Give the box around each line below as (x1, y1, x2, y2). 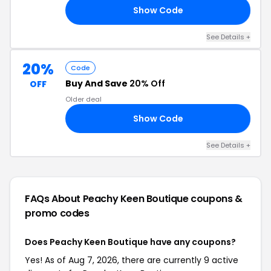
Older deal (65, 94, 102, 104)
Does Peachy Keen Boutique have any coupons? (25, 236, 236, 248)
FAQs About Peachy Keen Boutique (25, 192, 191, 206)
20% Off (129, 77, 165, 90)
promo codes (25, 206, 90, 220)
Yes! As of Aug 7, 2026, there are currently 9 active (25, 254, 238, 266)
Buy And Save (65, 77, 129, 90)
